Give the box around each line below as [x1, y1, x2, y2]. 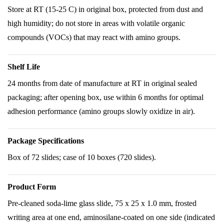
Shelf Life [7, 62, 40, 71]
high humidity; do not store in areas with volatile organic [7, 19, 185, 27]
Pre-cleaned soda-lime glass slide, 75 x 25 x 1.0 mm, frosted [7, 199, 196, 207]
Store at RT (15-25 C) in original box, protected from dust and [7, 5, 203, 13]
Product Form [7, 182, 56, 191]
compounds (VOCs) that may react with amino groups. [7, 33, 180, 41]
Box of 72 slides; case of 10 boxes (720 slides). [7, 153, 156, 161]
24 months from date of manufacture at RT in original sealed [7, 79, 197, 87]
